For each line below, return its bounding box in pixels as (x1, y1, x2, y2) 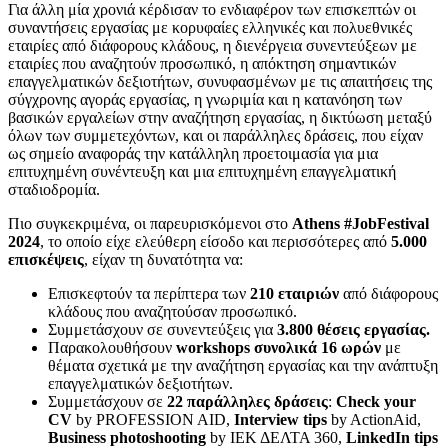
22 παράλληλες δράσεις (167, 393, 328, 411)
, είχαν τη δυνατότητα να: (84, 251, 243, 269)
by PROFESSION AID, (72, 411, 234, 429)
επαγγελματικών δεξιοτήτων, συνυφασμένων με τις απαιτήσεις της (8, 73, 432, 91)
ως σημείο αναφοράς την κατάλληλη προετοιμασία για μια (8, 145, 378, 163)
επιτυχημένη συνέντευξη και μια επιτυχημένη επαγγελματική (8, 163, 396, 181)
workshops (176, 339, 250, 357)
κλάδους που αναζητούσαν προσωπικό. (48, 303, 297, 321)
